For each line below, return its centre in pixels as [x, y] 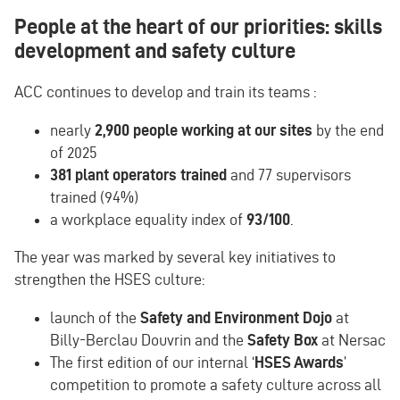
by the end [348, 129]
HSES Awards [299, 362]
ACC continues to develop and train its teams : [165, 92]
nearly [71, 129]
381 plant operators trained [138, 174]
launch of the [95, 318]
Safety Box [284, 340]
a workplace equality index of [146, 219]
